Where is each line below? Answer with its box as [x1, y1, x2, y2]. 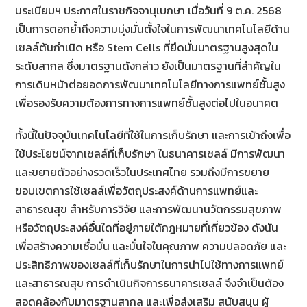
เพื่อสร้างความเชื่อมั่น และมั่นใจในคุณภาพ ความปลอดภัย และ [15, 237, 287, 254]
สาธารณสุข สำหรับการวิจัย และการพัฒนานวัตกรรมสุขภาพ [15, 200, 282, 217]
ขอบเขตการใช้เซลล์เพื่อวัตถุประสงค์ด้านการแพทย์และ [15, 182, 258, 199]
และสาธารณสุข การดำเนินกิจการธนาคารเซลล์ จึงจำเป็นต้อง [15, 274, 284, 291]
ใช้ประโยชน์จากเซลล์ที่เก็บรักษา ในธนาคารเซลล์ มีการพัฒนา [15, 145, 286, 162]
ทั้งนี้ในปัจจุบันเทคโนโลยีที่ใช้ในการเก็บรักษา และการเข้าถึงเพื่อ [15, 126, 291, 143]
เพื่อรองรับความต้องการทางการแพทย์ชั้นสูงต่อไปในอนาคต [15, 94, 279, 111]
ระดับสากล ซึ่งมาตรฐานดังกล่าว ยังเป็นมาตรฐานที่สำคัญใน [15, 57, 282, 74]
